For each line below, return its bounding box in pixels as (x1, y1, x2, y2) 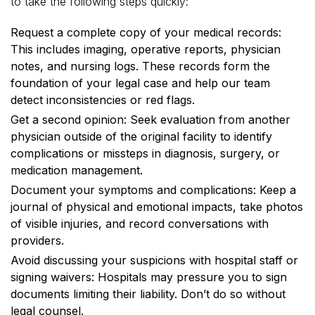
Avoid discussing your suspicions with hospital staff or (11, 252, 298, 267)
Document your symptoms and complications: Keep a (11, 182, 296, 197)
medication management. (11, 162, 143, 177)
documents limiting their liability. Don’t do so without (11, 286, 285, 301)
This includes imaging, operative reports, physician (11, 41, 281, 56)
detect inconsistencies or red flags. (11, 92, 195, 107)
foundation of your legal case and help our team (11, 75, 270, 90)
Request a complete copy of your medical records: (11, 25, 281, 39)
